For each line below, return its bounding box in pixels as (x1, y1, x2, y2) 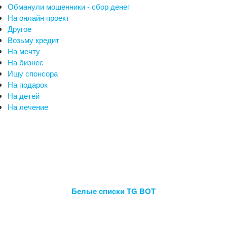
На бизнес (8, 57, 44, 68)
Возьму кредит (8, 34, 59, 46)
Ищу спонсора (8, 68, 58, 79)
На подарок (8, 79, 48, 90)
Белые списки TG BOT (71, 185, 156, 197)
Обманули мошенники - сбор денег (8, 1, 130, 12)
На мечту (8, 46, 40, 57)
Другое (8, 23, 31, 34)
